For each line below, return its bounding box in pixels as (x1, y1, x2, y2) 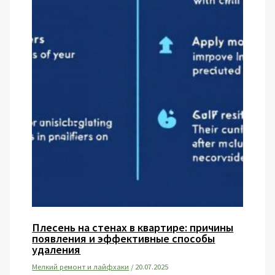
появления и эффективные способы (32, 231, 215, 246)
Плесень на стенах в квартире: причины (32, 220, 234, 234)
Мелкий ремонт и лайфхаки (32, 261, 130, 271)
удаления (32, 242, 81, 257)
